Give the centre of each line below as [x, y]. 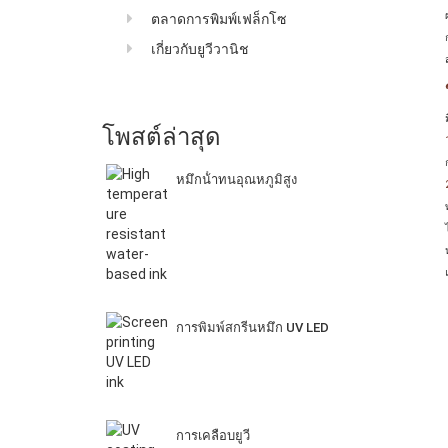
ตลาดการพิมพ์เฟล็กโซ [219, 19]
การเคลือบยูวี [212, 436]
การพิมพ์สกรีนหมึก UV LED [252, 328]
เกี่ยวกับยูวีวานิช [200, 49]
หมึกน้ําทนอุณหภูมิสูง [236, 180]
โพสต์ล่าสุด [161, 137]
